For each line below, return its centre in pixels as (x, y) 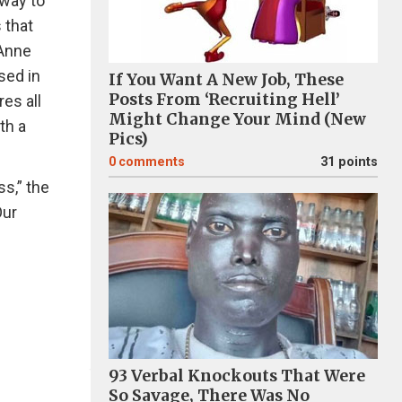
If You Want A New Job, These (226, 80)
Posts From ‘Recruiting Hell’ (224, 100)
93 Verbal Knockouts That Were (237, 376)
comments (152, 162)
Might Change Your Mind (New (237, 119)
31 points (349, 162)
